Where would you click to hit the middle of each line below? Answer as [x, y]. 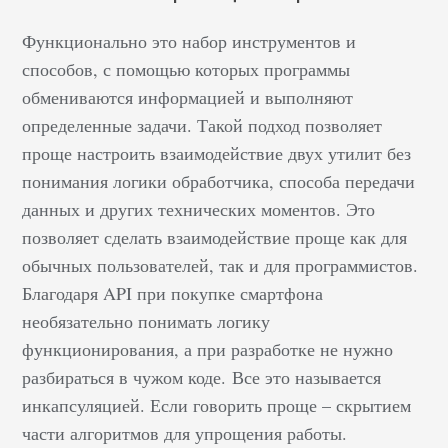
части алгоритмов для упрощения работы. [188, 433]
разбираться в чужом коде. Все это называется [202, 377]
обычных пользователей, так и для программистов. [220, 265]
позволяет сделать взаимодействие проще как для [215, 237]
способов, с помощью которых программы [186, 69]
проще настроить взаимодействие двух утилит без [217, 153]
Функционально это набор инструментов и [189, 41]
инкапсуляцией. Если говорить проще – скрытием [217, 405]
